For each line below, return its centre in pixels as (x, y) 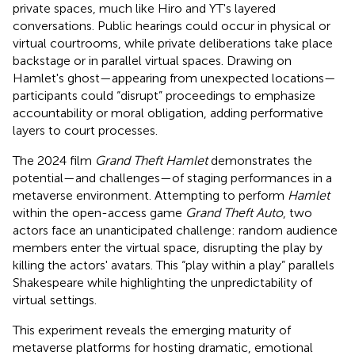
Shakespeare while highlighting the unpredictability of (162, 282)
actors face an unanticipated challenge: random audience (175, 230)
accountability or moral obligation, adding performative (168, 113)
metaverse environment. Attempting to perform (150, 195)
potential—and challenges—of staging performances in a (172, 177)
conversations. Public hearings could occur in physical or (172, 25)
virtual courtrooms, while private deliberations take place (173, 43)
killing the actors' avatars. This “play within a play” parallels (174, 265)
